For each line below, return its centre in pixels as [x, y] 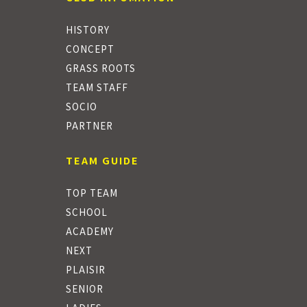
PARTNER [89, 126]
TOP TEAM [92, 193]
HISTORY [88, 30]
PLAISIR [86, 270]
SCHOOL [87, 212]
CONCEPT [90, 49]
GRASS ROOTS [101, 68]
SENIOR [85, 289]
